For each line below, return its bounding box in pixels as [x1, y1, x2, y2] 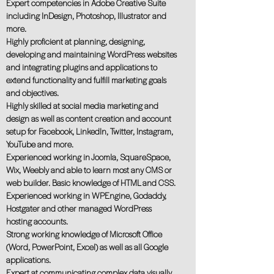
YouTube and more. [6, 138, 73, 150]
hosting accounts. [6, 215, 68, 227]
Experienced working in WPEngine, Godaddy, [6, 190, 166, 201]
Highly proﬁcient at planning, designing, [6, 35, 145, 47]
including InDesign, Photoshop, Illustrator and [6, 10, 166, 21]
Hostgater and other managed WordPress [6, 202, 152, 214]
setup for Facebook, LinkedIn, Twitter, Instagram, [6, 125, 173, 137]
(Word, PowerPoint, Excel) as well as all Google [6, 241, 168, 253]
